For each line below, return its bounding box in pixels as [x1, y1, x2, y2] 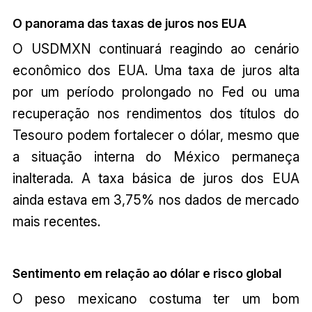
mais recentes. [12, 212, 100, 230]
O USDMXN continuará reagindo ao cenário [12, 40, 300, 57]
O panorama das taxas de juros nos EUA [12, 15, 247, 31]
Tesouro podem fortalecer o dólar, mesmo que [12, 126, 300, 143]
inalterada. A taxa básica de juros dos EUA [12, 169, 300, 187]
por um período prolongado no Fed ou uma [12, 83, 300, 100]
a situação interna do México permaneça [12, 148, 300, 165]
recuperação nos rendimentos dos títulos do [12, 104, 300, 122]
